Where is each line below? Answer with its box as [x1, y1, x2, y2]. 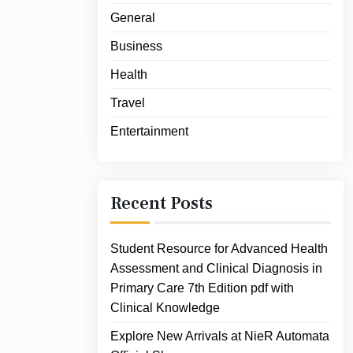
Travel [110, 96, 145, 110]
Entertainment [110, 124, 188, 138]
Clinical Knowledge [110, 301, 220, 314]
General [110, 11, 155, 24]
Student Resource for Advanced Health [110, 242, 328, 255]
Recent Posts [110, 192, 213, 214]
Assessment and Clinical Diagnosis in [110, 262, 322, 275]
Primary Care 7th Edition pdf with [110, 281, 294, 295]
